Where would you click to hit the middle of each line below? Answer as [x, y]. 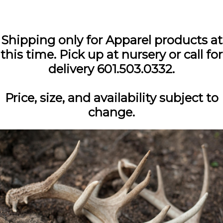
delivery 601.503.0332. [111, 69]
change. [111, 112]
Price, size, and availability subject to [111, 98]
